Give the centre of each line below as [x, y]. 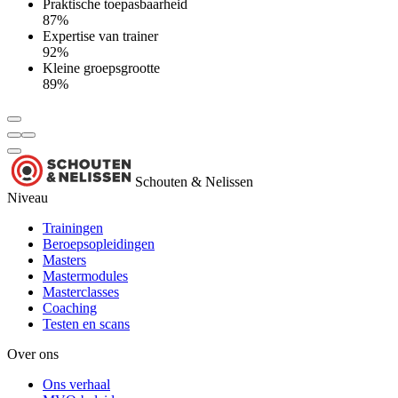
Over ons [33, 354]
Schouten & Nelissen [194, 182]
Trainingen [73, 228]
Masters [64, 260]
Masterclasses [81, 292]
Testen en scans [86, 324]
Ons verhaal [76, 385]
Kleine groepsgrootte [101, 68]
